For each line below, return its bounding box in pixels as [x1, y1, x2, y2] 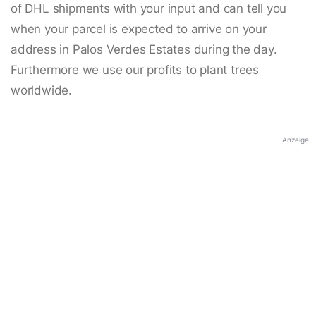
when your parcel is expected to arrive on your [11, 22, 267, 37]
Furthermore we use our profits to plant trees [11, 63, 259, 78]
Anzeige [282, 135, 309, 145]
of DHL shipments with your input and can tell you [11, 1, 287, 16]
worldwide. [11, 83, 73, 98]
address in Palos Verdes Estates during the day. [11, 42, 277, 57]
